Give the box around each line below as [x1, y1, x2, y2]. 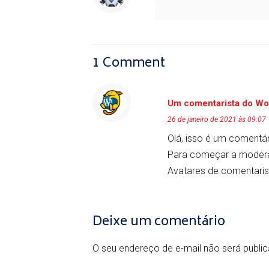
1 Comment [92, 53, 165, 75]
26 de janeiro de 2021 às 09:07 [168, 115, 266, 124]
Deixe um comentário [92, 211, 225, 234]
